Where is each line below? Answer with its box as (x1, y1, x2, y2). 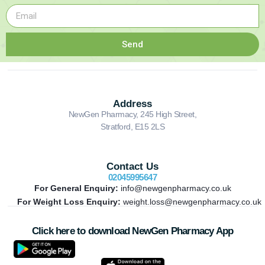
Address (113, 98, 152, 110)
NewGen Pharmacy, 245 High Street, (68, 109, 197, 119)
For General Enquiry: (34, 183, 118, 193)
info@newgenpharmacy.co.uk (118, 183, 231, 193)
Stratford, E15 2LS (101, 122, 164, 132)
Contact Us (106, 161, 159, 173)
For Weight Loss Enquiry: (17, 197, 121, 207)
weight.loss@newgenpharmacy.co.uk (120, 197, 261, 207)
